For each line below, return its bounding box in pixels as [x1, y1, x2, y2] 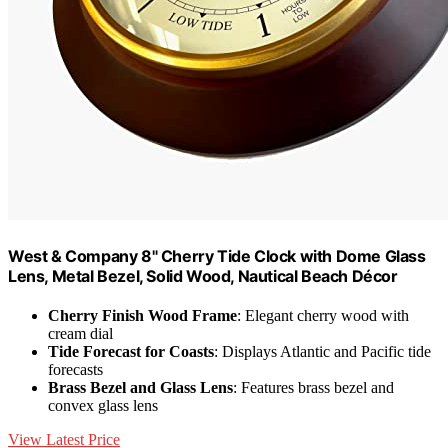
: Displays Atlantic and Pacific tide [214, 342, 431, 360]
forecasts [48, 360, 103, 378]
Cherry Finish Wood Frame [48, 306, 237, 324]
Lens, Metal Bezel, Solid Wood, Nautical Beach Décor [8, 265, 398, 286]
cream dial [48, 324, 113, 342]
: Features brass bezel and [233, 378, 394, 396]
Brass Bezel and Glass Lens [48, 378, 233, 396]
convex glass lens [48, 396, 158, 414]
